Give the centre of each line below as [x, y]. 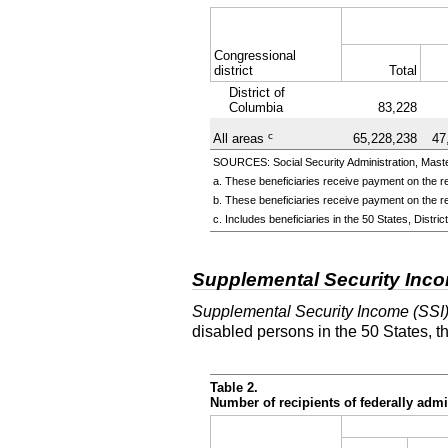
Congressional [254, 55]
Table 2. [233, 388]
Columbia [256, 107]
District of [257, 92]
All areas [240, 138]
